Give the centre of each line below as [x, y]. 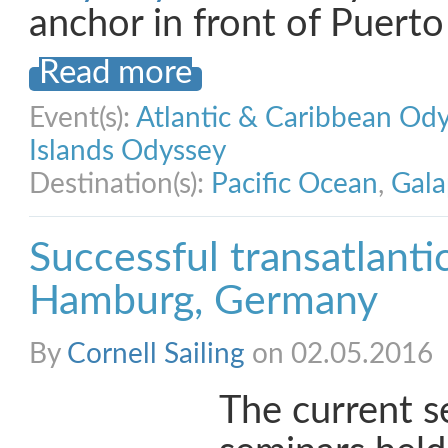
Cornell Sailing [156, 354]
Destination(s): [120, 184]
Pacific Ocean [294, 184]
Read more [115, 73]
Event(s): [82, 118]
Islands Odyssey [127, 151]
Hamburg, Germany [203, 301]
